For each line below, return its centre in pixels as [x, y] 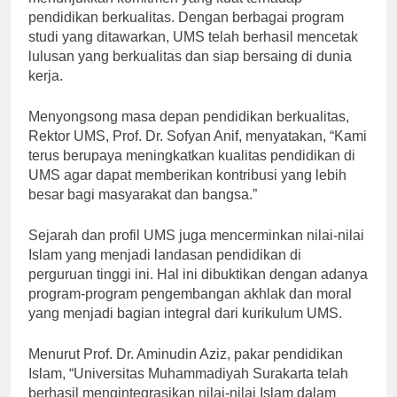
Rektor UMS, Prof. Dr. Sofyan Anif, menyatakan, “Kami [198, 152]
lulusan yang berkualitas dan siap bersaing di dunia [190, 72]
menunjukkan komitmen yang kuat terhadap [165, 13]
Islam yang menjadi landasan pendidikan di [165, 270]
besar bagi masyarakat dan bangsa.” [143, 210]
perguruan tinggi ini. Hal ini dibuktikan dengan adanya [198, 290]
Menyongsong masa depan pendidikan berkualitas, [189, 132]
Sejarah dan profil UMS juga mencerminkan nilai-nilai [196, 251]
